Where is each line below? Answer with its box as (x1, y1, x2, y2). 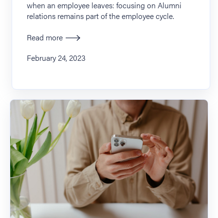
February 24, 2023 (27, 52, 86, 64)
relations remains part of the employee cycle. (27, 10, 175, 21)
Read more (27, 32, 63, 43)
